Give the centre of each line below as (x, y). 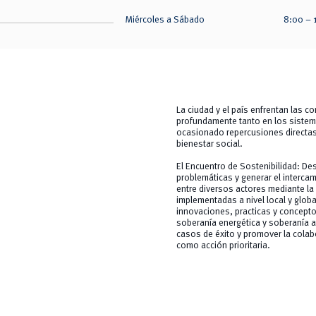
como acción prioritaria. (224, 246)
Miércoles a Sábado (164, 20)
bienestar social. (210, 145)
